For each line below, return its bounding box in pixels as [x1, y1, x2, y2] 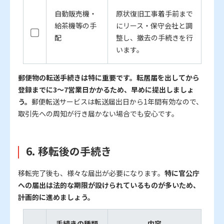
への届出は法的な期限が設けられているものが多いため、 [18, 180, 200, 190]
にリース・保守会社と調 [115, 20, 192, 31]
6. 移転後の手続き [25, 143, 111, 159]
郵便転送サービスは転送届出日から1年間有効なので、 [31, 96, 203, 107]
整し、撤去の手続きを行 [115, 32, 193, 43]
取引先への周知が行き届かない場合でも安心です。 [18, 108, 178, 119]
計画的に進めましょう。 [18, 192, 94, 202]
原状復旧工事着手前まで [115, 8, 193, 19]
